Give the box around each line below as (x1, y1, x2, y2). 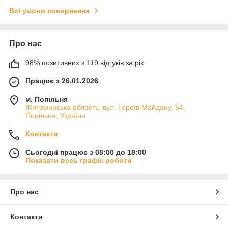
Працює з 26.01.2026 (25, 76, 98, 85)
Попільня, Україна (25, 111, 85, 120)
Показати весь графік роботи (25, 156, 132, 164)
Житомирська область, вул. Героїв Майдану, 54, (25, 103, 185, 111)
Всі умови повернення (9, 6, 90, 15)
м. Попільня (25, 95, 68, 103)
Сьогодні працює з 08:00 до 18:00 (25, 148, 146, 156)
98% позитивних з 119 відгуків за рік (25, 58, 144, 67)
